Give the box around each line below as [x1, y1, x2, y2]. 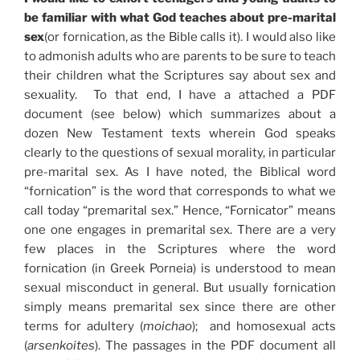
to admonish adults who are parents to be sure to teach [24, 49, 336, 64]
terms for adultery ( [24, 319, 144, 334]
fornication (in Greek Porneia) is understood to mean [24, 261, 336, 276]
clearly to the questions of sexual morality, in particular [24, 145, 336, 161]
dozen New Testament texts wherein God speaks [24, 126, 336, 141]
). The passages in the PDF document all [95, 338, 336, 354]
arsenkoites [27, 338, 95, 354]
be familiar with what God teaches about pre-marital [24, 10, 336, 26]
